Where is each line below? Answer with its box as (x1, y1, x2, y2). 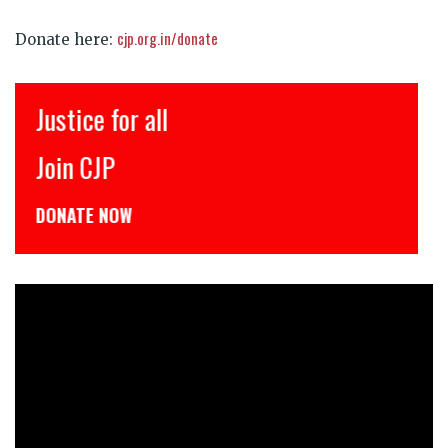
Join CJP (35, 146, 114, 187)
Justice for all (35, 98, 167, 139)
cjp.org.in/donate (117, 26, 218, 49)
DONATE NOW (35, 201, 132, 228)
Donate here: (15, 29, 117, 49)
